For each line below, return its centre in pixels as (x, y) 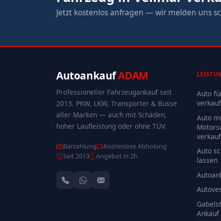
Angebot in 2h (117, 156)
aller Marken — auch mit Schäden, (111, 115)
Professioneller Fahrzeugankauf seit (114, 92)
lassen (207, 160)
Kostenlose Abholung (135, 147)
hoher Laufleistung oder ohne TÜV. (111, 126)
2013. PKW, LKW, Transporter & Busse (117, 104)
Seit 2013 (76, 156)
